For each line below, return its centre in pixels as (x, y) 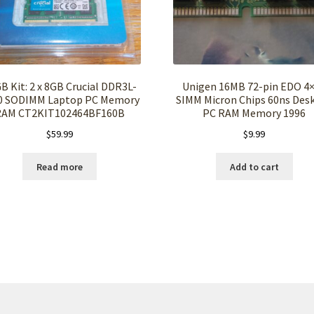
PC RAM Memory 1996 (254, 113)
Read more (60, 166)
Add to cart (254, 166)
